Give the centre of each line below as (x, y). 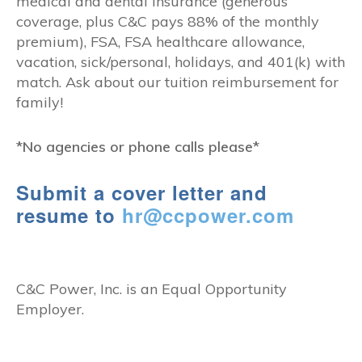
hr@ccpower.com (208, 215)
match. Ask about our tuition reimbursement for (177, 82)
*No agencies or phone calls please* (138, 146)
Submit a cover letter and (142, 192)
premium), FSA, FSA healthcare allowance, (160, 41)
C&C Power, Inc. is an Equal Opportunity (152, 288)
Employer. (50, 309)
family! (40, 102)
